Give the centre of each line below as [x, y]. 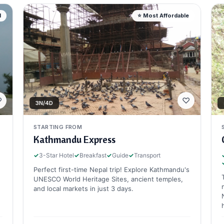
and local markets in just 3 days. [83, 188]
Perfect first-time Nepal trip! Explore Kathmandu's [111, 169]
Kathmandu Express [74, 139]
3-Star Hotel [56, 155]
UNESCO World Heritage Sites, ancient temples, [108, 179]
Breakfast [93, 155]
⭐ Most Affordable [163, 16]
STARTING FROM [58, 127]
